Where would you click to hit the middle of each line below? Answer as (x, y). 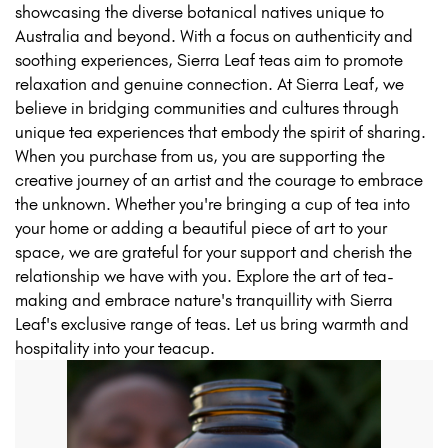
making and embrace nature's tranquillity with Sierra (204, 299)
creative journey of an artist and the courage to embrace (219, 179)
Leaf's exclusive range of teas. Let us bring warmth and (212, 323)
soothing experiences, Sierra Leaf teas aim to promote (209, 59)
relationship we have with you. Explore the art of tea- (204, 275)
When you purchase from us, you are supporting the (200, 155)
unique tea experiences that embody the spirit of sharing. (220, 131)
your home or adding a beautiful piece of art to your (201, 227)
